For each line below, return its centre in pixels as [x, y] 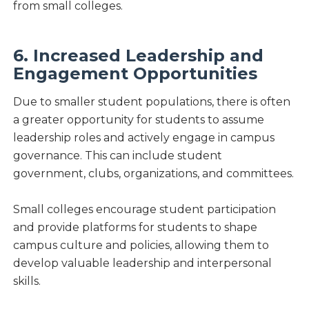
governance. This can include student [117, 155]
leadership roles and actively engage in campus [143, 137]
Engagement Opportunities [135, 73]
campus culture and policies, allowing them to [141, 245]
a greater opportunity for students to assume [138, 119]
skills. [27, 281]
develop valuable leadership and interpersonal [142, 263]
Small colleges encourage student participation [144, 209]
